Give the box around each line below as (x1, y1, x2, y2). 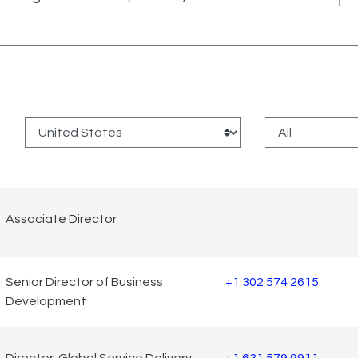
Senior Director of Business (6, 276, 163, 289)
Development (6, 295, 86, 308)
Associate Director (6, 213, 117, 226)
